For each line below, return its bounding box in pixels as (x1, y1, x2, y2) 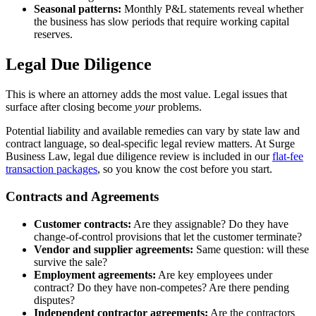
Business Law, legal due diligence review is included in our (6, 150, 272, 163)
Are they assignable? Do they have (131, 217, 288, 230)
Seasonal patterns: (34, 3, 121, 16)
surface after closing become (6, 101, 135, 114)
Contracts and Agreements (6, 188, 159, 204)
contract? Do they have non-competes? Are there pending (34, 281, 289, 293)
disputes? (34, 293, 75, 306)
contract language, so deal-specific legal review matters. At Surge (6, 138, 295, 150)
